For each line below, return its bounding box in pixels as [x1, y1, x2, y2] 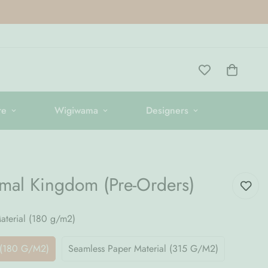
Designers [145, 103, 188, 118]
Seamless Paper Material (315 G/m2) [68, 242, 218, 255]
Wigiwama [54, 103, 98, 118]
